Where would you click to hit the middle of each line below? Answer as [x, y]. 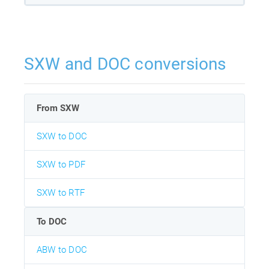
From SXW [58, 108]
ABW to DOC [62, 249]
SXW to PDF [61, 164]
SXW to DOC [62, 136]
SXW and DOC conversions [125, 64]
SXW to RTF [61, 192]
